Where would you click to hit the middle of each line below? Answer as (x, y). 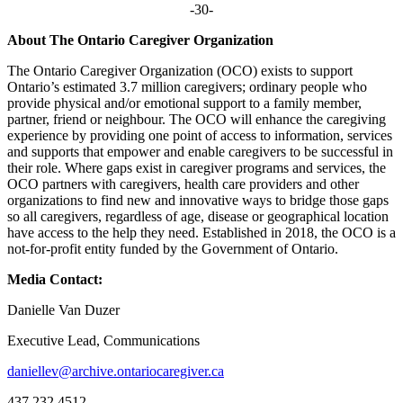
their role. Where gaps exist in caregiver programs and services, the (197, 167)
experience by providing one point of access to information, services (200, 135)
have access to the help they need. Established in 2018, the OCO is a (201, 232)
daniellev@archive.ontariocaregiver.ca (116, 371)
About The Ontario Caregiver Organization (142, 40)
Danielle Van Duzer (63, 309)
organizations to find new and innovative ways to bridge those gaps (198, 200)
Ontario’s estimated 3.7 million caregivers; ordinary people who (187, 86)
